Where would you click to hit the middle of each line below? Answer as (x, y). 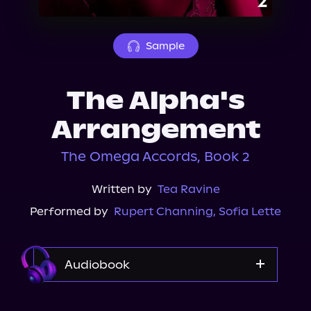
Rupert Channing (163, 211)
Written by (121, 189)
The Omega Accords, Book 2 (155, 157)
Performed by (69, 211)
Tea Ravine (188, 189)
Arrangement (155, 130)
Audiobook (97, 264)
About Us (51, 9)
